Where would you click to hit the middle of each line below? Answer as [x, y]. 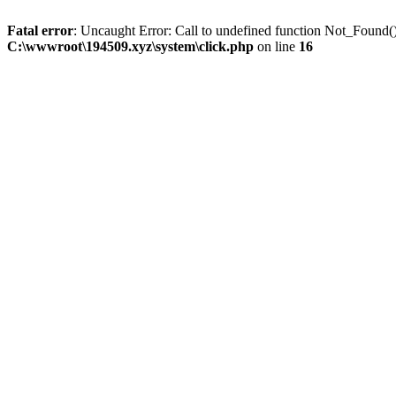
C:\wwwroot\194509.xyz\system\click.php [130, 46]
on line [276, 46]
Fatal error [40, 30]
